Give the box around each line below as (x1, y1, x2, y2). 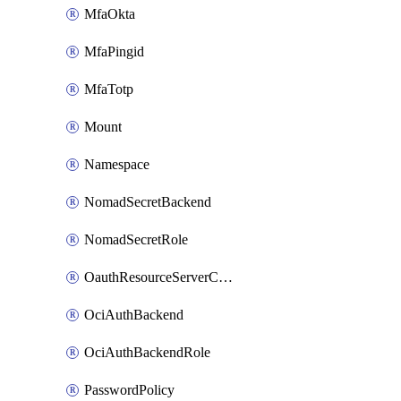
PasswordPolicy (84, 382, 175, 397)
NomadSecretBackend (84, 194, 211, 209)
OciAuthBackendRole (84, 345, 210, 360)
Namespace (84, 157, 149, 172)
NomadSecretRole (84, 232, 188, 247)
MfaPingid (84, 44, 144, 59)
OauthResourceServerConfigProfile (218, 269, 233, 285)
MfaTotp (84, 81, 133, 97)
